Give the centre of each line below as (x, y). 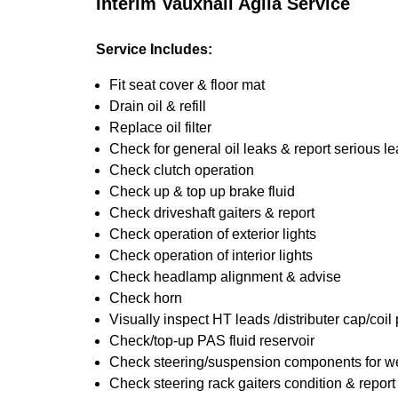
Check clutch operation (182, 170)
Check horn (146, 298)
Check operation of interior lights (211, 255)
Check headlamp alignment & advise (225, 277)
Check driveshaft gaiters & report (212, 213)
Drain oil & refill (158, 106)
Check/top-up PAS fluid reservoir (212, 341)
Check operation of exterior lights (213, 234)
